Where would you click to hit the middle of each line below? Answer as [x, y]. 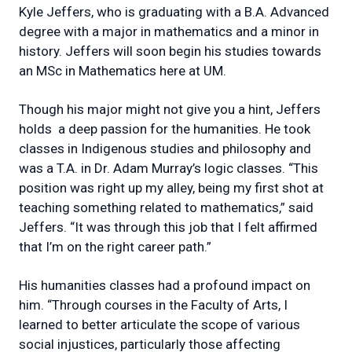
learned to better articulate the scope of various [159, 324]
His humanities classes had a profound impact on [165, 285]
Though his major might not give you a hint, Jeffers [170, 109]
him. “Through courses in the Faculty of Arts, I [153, 304]
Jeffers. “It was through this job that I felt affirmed [168, 227]
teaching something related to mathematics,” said [166, 207]
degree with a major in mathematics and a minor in [169, 31]
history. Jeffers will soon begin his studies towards [170, 51]
